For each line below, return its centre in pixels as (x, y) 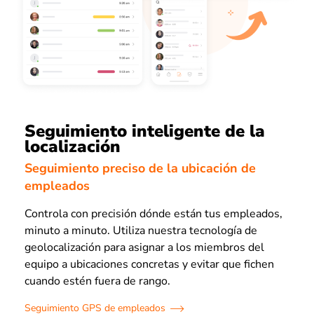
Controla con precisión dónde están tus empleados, (153, 213)
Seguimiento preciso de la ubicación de (140, 168)
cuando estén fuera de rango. (97, 281)
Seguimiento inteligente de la (145, 131)
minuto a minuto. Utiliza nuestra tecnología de (141, 230)
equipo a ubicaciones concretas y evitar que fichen (149, 264)
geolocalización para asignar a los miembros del (144, 247)
